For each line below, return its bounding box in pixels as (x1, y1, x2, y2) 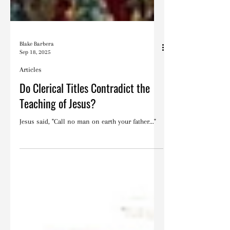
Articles (20, 92, 42, 100)
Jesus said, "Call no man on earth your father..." (20, 144, 156, 152)
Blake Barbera (20, 67, 54, 74)
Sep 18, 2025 (20, 75, 51, 82)
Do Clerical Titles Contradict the (20, 106, 150, 123)
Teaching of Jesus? (20, 122, 96, 138)
